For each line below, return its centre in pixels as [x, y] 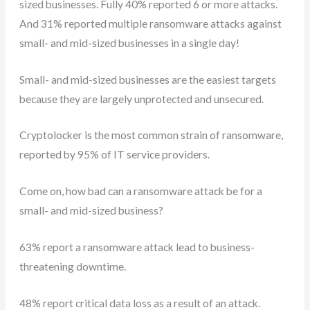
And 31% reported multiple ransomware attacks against [151, 23]
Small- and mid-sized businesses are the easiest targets [148, 79]
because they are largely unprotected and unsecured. [142, 99]
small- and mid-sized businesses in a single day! [130, 43]
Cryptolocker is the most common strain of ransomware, [152, 135]
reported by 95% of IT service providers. [115, 155]
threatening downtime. [73, 266]
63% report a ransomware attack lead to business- [137, 247]
